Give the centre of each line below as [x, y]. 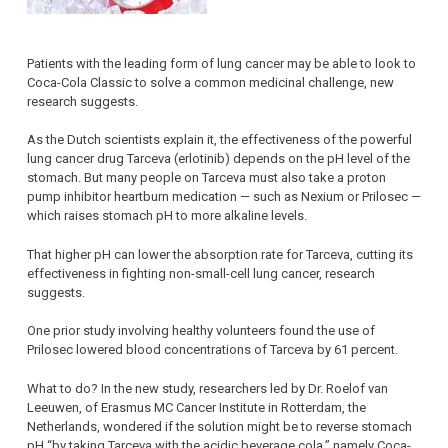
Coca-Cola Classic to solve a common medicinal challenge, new [210, 82]
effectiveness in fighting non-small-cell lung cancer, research [201, 273]
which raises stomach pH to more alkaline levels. [167, 216]
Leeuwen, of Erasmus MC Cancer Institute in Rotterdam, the [196, 407]
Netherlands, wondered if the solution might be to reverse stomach [219, 426]
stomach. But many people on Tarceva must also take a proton [206, 178]
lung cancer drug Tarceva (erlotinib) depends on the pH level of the [218, 159]
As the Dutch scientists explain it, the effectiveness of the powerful [219, 140]
